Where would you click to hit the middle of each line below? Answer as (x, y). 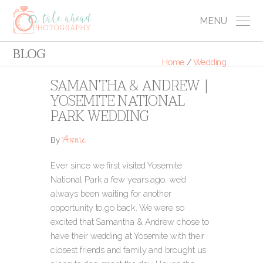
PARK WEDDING (100, 117)
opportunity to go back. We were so (117, 208)
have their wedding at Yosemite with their (128, 236)
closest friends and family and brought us (129, 250)
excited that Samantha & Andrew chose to (130, 222)
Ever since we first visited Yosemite (116, 165)
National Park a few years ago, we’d (118, 179)
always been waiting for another (111, 193)
